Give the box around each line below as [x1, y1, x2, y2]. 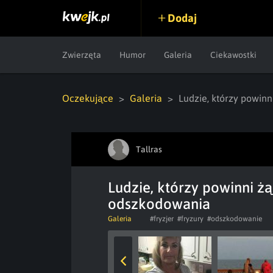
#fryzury [177, 214, 204, 223]
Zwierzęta [62, 50, 101, 60]
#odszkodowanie [207, 214, 262, 223]
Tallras [136, 144, 162, 154]
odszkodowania [108, 196, 210, 212]
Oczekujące [62, 93, 113, 104]
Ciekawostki [210, 50, 257, 60]
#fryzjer [150, 214, 174, 223]
